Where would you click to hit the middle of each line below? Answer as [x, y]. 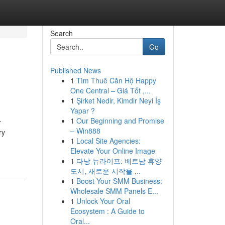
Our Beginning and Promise [120, 121]
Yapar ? [82, 110]
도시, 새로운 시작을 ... [105, 171]
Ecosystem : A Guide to [107, 211]
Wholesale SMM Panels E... [114, 191]
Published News [75, 70]
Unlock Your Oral [103, 201]
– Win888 [85, 131]
